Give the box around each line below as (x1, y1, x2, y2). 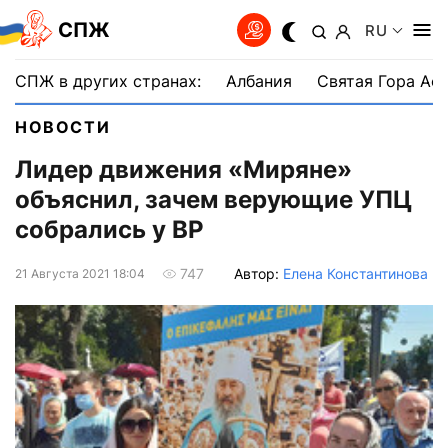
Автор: (234, 264, 283, 282)
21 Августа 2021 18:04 (15, 265, 145, 281)
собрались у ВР (15, 215, 204, 245)
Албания (226, 71, 292, 91)
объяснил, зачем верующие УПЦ (15, 185, 412, 215)
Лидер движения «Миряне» (15, 155, 352, 185)
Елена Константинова (283, 264, 428, 282)
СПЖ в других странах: (15, 71, 201, 91)
